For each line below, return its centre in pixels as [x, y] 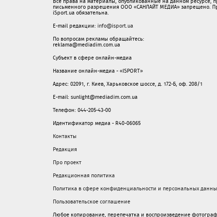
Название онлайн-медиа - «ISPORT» [98, 71]
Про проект [67, 162]
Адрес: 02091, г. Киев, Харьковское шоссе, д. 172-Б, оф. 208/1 [128, 84]
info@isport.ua [115, 26]
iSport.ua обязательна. [81, 13]
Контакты [65, 136]
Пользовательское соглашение [92, 201]
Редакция [65, 149]
